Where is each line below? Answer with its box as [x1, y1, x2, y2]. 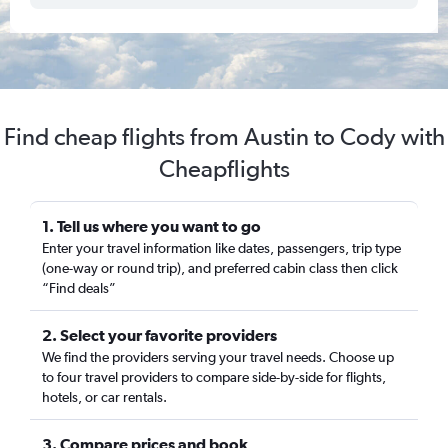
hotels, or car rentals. [42, 389, 167, 405]
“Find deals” [42, 280, 116, 296]
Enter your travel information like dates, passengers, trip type [42, 240, 401, 256]
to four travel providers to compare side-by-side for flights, [42, 369, 386, 385]
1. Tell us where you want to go [42, 217, 261, 235]
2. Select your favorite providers [42, 326, 277, 344]
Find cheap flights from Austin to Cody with [3, 122, 445, 151]
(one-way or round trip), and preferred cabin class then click [42, 260, 398, 276]
